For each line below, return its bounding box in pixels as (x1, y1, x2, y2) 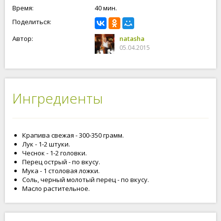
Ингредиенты (12, 89, 103, 108)
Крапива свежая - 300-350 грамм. (22, 131, 124, 140)
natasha (119, 34, 145, 43)
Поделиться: (12, 17, 51, 26)
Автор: (12, 34, 33, 43)
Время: (12, 3, 34, 12)
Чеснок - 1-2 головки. (22, 148, 87, 157)
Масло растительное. (22, 184, 90, 193)
